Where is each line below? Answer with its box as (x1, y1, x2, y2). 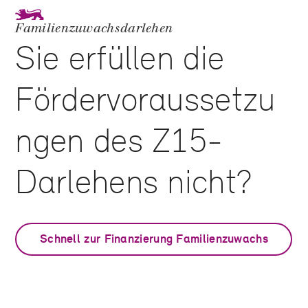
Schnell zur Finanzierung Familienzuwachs (39, 231, 268, 247)
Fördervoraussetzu (15, 79, 276, 120)
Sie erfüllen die (15, 38, 225, 78)
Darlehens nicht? (15, 162, 253, 202)
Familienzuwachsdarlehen (15, 21, 173, 36)
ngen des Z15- (15, 120, 223, 161)
